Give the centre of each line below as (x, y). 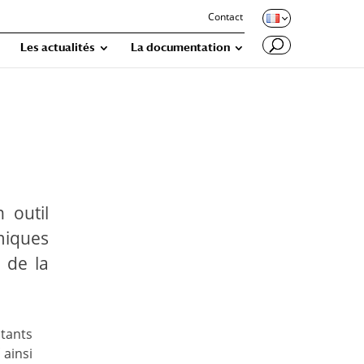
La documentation (180, 47)
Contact (225, 17)
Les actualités (58, 47)
